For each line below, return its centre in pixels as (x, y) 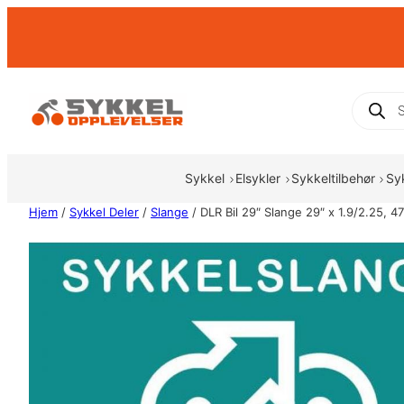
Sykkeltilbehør (333, 179)
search (374, 113)
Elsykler (258, 179)
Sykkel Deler (104, 212)
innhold (31, 60)
